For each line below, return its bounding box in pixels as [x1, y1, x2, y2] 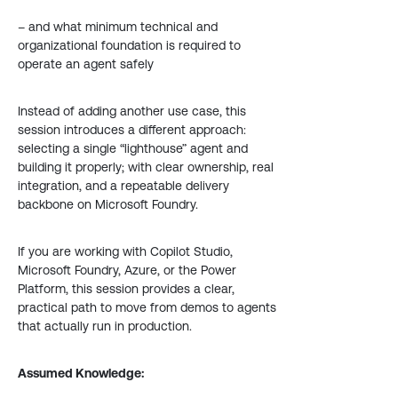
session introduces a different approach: [18, 123, 246, 137]
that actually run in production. [18, 319, 192, 333]
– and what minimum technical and [18, 20, 218, 34]
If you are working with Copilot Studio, [18, 244, 233, 259]
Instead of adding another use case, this [18, 104, 246, 118]
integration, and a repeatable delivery [18, 179, 229, 193]
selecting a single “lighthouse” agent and [18, 141, 248, 155]
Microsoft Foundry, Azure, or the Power [18, 263, 236, 277]
